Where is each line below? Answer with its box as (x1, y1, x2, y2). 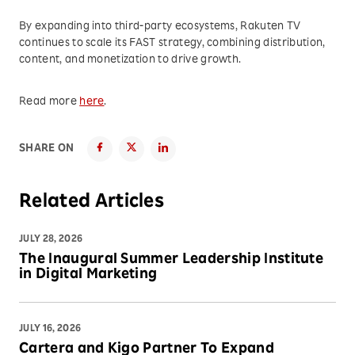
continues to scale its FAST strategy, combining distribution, (19, 38, 326, 49)
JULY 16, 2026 (19, 324, 82, 334)
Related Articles (19, 193, 165, 212)
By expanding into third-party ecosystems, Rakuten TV (19, 21, 301, 32)
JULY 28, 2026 (19, 235, 83, 244)
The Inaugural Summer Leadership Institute (19, 253, 324, 267)
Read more (19, 97, 80, 108)
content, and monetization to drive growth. (19, 55, 242, 66)
